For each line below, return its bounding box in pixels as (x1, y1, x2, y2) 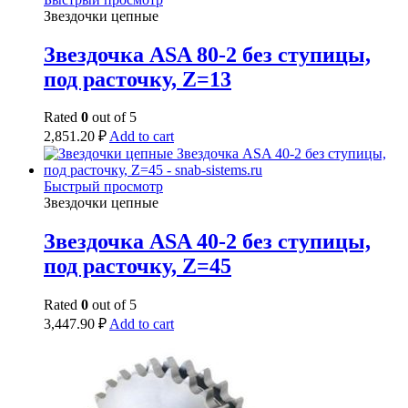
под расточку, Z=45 (44, 254, 231, 279)
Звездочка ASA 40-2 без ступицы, (44, 229, 371, 254)
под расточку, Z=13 (44, 66, 231, 91)
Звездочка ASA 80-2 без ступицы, (44, 42, 371, 66)
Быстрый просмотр (44, 178, 163, 195)
